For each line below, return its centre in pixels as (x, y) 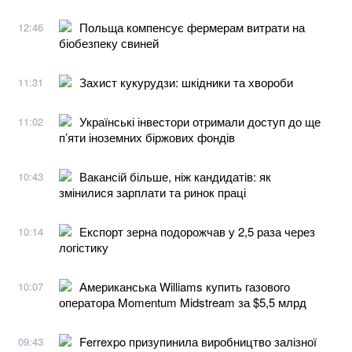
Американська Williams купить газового (185, 286)
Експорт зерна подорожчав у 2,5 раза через (197, 231)
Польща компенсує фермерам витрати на (192, 27)
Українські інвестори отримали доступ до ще (200, 121)
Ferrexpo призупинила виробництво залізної (198, 341)
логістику (84, 247)
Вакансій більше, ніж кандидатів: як (175, 176)
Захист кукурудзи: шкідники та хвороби (186, 82)
